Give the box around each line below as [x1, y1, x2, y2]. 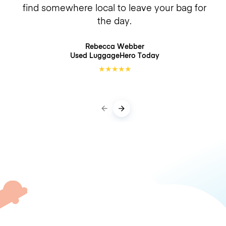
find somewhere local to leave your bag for [23, 1, 206, 14]
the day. [97, 14, 132, 27]
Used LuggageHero [70, 50, 138, 60]
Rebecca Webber [85, 41, 144, 51]
